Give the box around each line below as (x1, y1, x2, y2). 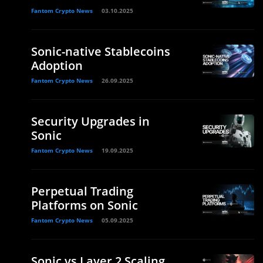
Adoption (31, 58, 83, 73)
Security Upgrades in (31, 113, 150, 129)
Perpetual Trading (31, 183, 133, 199)
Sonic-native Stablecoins (31, 43, 170, 59)
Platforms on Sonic (31, 197, 138, 213)
